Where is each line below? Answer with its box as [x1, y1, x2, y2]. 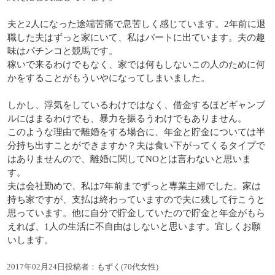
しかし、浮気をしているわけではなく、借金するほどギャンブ [7, 99, 265, 110]
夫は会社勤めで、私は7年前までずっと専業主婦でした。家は [7, 180, 261, 191]
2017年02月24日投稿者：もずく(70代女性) [7, 263, 158, 272]
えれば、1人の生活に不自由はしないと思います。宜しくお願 [7, 221, 261, 231]
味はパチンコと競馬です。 [7, 45, 118, 56]
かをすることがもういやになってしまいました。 [7, 72, 210, 83]
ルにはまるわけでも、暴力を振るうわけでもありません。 [7, 113, 247, 123]
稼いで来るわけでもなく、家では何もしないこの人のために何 [7, 59, 265, 69]
